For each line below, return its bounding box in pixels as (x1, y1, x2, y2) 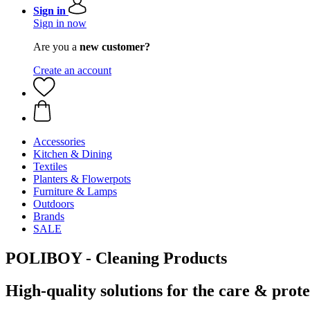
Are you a (33, 41, 80, 53)
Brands (33, 210, 64, 222)
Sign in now (33, 17, 86, 29)
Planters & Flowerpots (33, 173, 131, 185)
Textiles (33, 161, 67, 172)
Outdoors (33, 198, 74, 210)
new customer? (80, 41, 150, 53)
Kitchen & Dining (33, 148, 112, 160)
